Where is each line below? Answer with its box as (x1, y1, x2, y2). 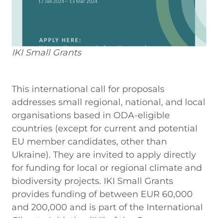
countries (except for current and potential (12, 123, 198, 134)
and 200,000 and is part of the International (12, 201, 203, 213)
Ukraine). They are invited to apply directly (12, 149, 196, 160)
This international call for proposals (12, 83, 164, 94)
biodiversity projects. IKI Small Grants (12, 175, 173, 186)
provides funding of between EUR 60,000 (12, 188, 193, 200)
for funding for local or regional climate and (12, 162, 202, 173)
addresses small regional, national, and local (12, 96, 205, 108)
